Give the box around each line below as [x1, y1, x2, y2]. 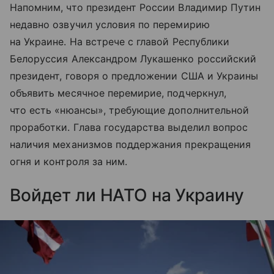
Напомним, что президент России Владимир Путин [10, 1, 261, 14]
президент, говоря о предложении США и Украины [10, 70, 259, 83]
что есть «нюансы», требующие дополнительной [10, 104, 250, 117]
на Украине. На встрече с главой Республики [10, 35, 230, 48]
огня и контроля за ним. [10, 155, 128, 168]
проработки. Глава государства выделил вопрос [10, 121, 248, 134]
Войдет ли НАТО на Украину [10, 185, 244, 206]
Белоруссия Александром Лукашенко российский [10, 53, 257, 65]
